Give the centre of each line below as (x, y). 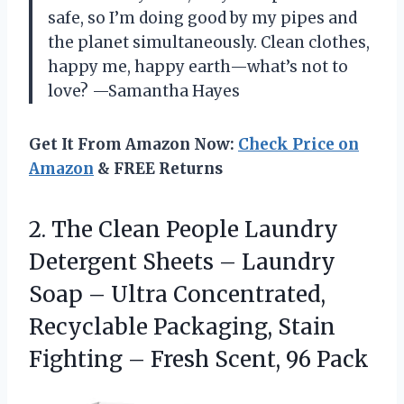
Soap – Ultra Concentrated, (177, 294)
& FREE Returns (158, 168)
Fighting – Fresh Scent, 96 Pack (199, 359)
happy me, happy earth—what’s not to (198, 66)
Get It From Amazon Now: (133, 144)
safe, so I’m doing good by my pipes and (202, 18)
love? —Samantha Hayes (144, 91)
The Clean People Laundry (195, 229)
